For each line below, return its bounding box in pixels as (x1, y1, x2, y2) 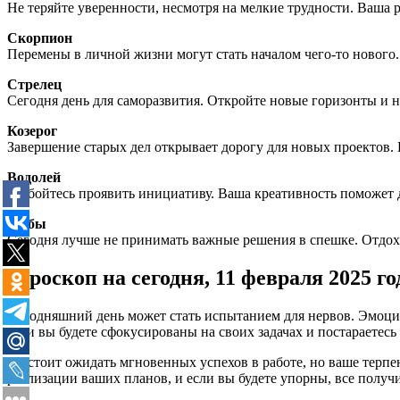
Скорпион (7, 30, 72, 46)
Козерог (7, 123, 57, 139)
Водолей (7, 170, 61, 186)
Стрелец (7, 77, 62, 93)
